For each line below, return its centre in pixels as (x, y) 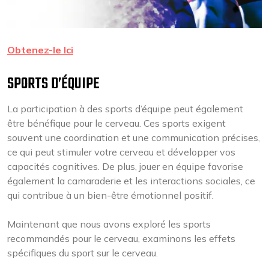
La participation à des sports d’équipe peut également (125, 109)
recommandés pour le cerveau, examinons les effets (121, 238)
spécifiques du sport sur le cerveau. (83, 253)
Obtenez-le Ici (40, 50)
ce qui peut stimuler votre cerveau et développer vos (121, 152)
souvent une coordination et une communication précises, (134, 138)
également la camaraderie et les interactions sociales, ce (131, 181)
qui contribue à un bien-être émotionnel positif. (110, 195)
